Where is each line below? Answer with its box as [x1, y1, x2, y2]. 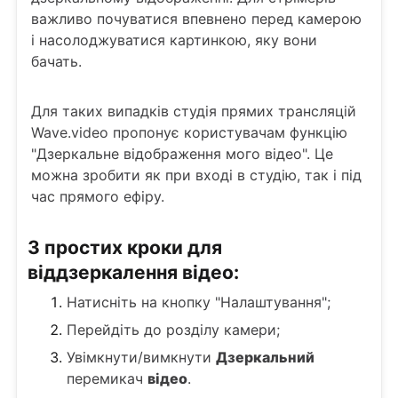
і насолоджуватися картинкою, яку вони [31, 31, 317, 49]
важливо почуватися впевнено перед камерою [31, 10, 362, 28]
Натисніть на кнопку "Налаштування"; [67, 293, 330, 311]
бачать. [31, 52, 82, 70]
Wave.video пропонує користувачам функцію [31, 123, 347, 141]
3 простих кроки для [28, 236, 222, 259]
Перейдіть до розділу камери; [67, 321, 280, 338]
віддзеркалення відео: [28, 261, 239, 283]
